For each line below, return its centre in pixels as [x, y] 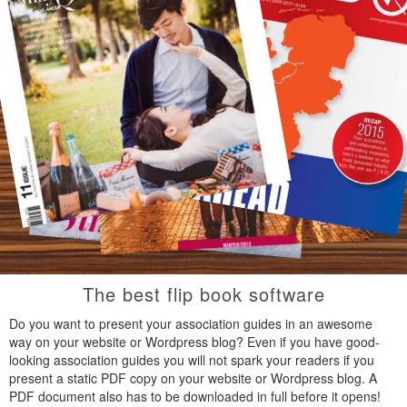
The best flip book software [203, 294]
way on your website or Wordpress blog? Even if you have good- [194, 342]
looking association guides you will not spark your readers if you [192, 360]
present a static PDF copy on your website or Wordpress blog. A [193, 378]
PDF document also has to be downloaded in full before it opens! [195, 396]
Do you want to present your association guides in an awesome [191, 323]
